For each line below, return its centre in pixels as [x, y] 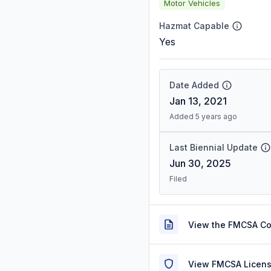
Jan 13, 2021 [198, 101]
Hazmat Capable [194, 26]
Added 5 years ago [203, 116]
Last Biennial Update [214, 147]
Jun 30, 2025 [200, 163]
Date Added [194, 85]
